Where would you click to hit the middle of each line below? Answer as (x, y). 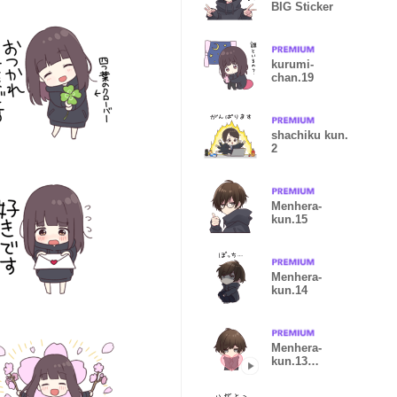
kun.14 (289, 290)
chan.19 (292, 78)
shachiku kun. (310, 135)
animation (299, 374)
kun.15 (289, 219)
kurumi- (292, 64)
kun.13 (289, 361)
